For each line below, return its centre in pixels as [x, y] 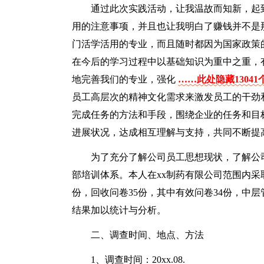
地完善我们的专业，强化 [125, 79]
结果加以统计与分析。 [119, 210]
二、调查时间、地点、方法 [147, 235]
